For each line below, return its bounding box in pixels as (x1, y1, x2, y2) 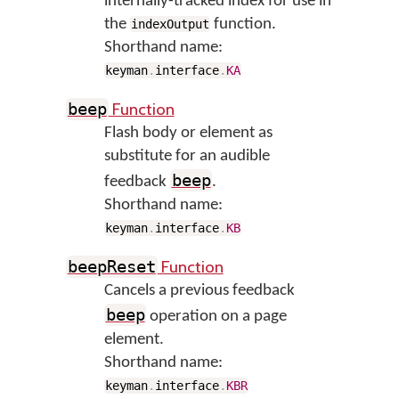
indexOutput (131, 17, 210, 31)
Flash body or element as (103, 125, 273, 142)
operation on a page (146, 308, 288, 325)
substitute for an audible (103, 148, 270, 165)
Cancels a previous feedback (103, 282, 295, 299)
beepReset (67, 257, 156, 276)
